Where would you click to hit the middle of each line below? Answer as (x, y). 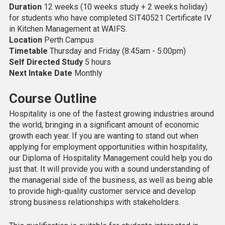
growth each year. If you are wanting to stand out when (103, 136)
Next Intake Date (41, 73)
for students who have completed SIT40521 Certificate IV (110, 18)
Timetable (29, 51)
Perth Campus (69, 40)
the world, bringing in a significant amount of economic (104, 125)
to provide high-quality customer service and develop (102, 191)
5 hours (98, 62)
